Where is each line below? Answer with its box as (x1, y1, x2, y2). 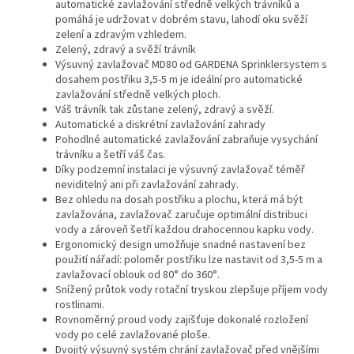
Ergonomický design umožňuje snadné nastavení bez (55, 236, 306, 253)
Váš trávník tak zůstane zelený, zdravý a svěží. (55, 101, 274, 118)
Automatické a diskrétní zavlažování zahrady (55, 116, 265, 133)
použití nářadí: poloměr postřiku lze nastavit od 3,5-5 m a (55, 251, 322, 268)
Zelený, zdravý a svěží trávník (55, 41, 196, 58)
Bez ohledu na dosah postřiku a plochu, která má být (55, 191, 303, 208)
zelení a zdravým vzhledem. (55, 26, 186, 43)
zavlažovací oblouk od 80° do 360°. (55, 266, 220, 283)
